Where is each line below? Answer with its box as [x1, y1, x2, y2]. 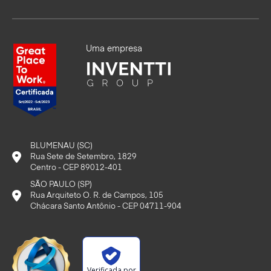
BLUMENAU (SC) [30, 142, 93, 150]
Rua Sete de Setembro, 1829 [30, 152, 137, 161]
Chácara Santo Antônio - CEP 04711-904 [30, 202, 181, 211]
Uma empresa [86, 45, 143, 54]
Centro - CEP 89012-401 [30, 163, 122, 172]
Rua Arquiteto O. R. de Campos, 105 [30, 191, 163, 200]
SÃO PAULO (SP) [30, 180, 92, 189]
